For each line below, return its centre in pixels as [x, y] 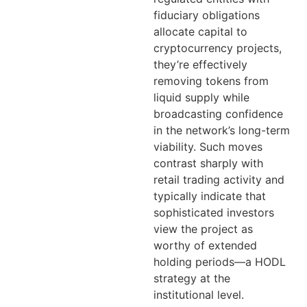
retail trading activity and [219, 179]
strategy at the [192, 278]
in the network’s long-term [222, 130]
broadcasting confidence [218, 113]
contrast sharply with [208, 163]
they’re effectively [200, 64]
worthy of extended [205, 245]
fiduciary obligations [207, 15]
